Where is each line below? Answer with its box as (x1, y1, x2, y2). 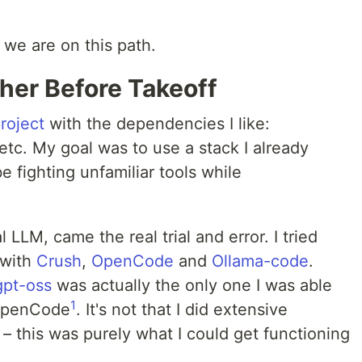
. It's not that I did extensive (76, 300, 288, 320)
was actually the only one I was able (52, 276, 332, 296)
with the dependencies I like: (44, 114, 270, 134)
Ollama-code (212, 251, 309, 271)
